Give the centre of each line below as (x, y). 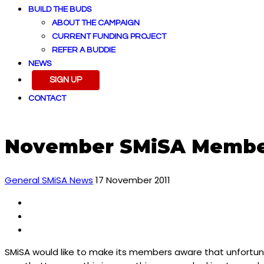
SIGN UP (66, 80)
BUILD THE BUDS (60, 9)
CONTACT (47, 98)
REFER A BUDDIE (84, 50)
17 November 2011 (133, 180)
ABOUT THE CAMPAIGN (96, 23)
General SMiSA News (49, 180)
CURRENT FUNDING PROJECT (109, 37)
